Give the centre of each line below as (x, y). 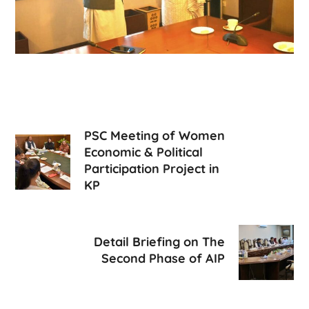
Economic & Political (144, 152)
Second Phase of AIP (163, 259)
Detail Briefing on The (159, 242)
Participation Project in (152, 168)
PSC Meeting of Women (155, 135)
